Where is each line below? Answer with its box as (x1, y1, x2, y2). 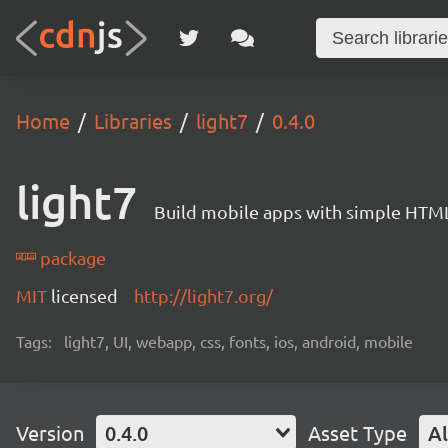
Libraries (94, 108, 172, 133)
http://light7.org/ (134, 285, 273, 306)
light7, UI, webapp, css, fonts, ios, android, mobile (64, 331, 413, 351)
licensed (51, 285, 118, 306)
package (36, 247, 107, 268)
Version (16, 420, 84, 445)
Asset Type (308, 420, 407, 445)
